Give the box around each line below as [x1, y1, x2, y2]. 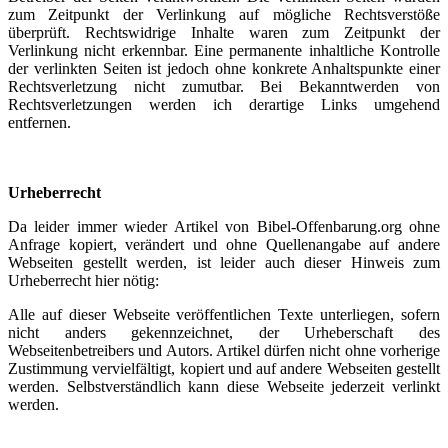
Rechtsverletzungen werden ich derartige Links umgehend [8, 96, 440, 113]
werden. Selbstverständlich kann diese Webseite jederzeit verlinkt [8, 378, 440, 395]
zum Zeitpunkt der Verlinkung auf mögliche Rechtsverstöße [8, 6, 440, 23]
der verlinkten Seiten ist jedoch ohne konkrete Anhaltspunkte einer [8, 60, 440, 77]
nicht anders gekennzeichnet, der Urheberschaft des [8, 324, 440, 341]
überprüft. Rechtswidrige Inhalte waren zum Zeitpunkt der [8, 24, 440, 41]
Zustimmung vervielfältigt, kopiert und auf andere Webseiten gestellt [8, 360, 440, 377]
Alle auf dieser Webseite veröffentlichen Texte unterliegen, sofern [8, 306, 440, 323]
